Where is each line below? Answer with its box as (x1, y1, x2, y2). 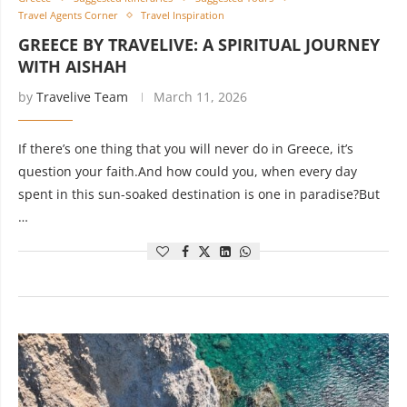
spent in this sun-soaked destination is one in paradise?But (18, 185, 380, 203)
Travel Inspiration (141, 8, 224, 22)
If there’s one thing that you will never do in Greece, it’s (18, 140, 353, 157)
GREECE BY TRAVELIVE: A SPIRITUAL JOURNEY (18, 34, 380, 55)
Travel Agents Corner (18, 8, 118, 22)
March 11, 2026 (154, 88, 247, 105)
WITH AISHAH (18, 55, 127, 77)
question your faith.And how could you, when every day (18, 163, 357, 180)
